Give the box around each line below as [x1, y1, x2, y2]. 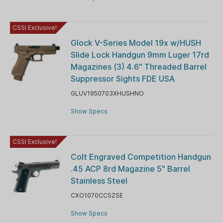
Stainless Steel [70, 175, 127, 186]
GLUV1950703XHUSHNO [70, 89, 144, 97]
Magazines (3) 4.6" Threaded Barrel [70, 61, 207, 72]
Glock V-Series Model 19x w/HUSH [70, 37, 201, 48]
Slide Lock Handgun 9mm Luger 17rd [70, 49, 209, 60]
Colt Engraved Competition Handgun [70, 151, 211, 162]
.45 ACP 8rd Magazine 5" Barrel [70, 163, 190, 174]
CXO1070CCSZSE [70, 191, 123, 199]
